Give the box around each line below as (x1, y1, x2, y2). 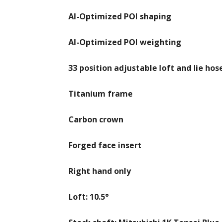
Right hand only (68, 166, 131, 176)
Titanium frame (68, 88, 133, 99)
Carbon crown (68, 114, 123, 125)
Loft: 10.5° (68, 191, 109, 202)
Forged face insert (68, 140, 142, 151)
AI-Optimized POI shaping (68, 11, 171, 22)
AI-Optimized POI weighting (68, 37, 181, 48)
